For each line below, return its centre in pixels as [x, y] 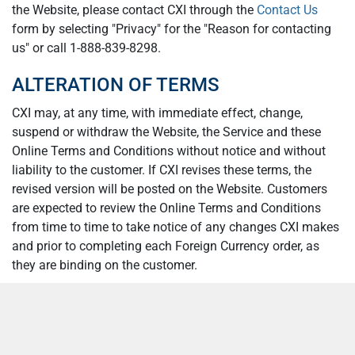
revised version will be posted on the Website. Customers [170, 189]
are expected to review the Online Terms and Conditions [166, 208]
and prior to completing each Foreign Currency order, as [166, 246]
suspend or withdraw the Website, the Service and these [166, 132]
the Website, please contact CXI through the [134, 10]
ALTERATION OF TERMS [116, 85]
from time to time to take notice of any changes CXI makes [176, 227]
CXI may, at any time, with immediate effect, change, [157, 113]
